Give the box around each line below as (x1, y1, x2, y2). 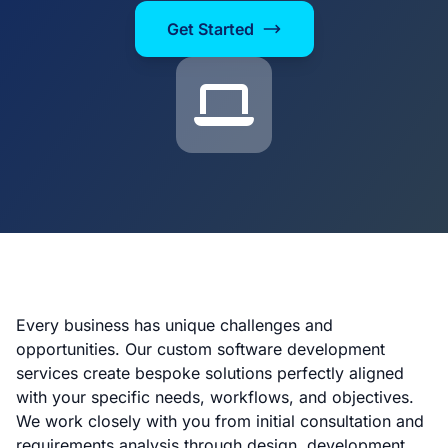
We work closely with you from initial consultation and (16, 411, 424, 431)
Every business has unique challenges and (16, 315, 333, 335)
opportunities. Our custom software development (16, 339, 385, 359)
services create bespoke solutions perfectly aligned (16, 363, 404, 383)
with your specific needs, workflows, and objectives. (16, 387, 414, 407)
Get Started (166, 19, 254, 39)
